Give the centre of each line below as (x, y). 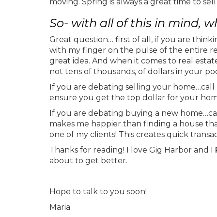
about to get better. (89, 161)
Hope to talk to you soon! (99, 192)
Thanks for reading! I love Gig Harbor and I (132, 150)
